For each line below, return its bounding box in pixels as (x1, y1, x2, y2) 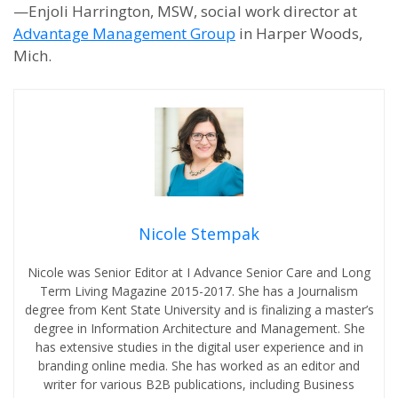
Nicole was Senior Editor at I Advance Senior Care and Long (28, 264, 370, 281)
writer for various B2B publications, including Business (44, 376, 354, 393)
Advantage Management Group (13, 23, 235, 44)
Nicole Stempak (139, 223, 259, 244)
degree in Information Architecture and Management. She (33, 320, 365, 337)
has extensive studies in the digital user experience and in (35, 338, 363, 355)
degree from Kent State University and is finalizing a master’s (24, 301, 374, 318)
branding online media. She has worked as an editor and (38, 357, 360, 374)
